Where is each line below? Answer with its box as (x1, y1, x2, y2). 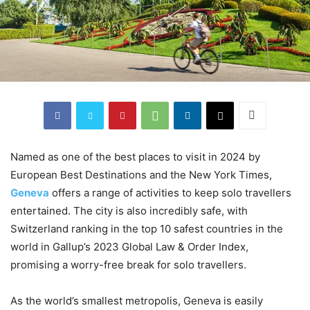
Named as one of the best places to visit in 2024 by (10, 149, 260, 163)
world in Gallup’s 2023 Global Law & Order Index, (10, 239, 248, 253)
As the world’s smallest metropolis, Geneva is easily (10, 293, 263, 307)
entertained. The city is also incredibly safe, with (10, 203, 248, 217)
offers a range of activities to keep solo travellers (49, 185, 291, 199)
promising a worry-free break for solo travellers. (10, 257, 246, 271)
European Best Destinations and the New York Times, (10, 167, 272, 181)
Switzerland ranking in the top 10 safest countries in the (10, 221, 283, 235)
